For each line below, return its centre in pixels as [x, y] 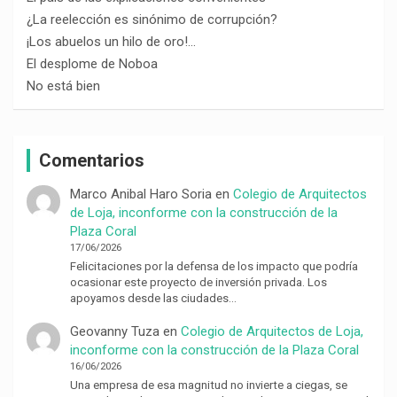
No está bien [63, 86]
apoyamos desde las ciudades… [153, 298]
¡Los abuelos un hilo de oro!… [111, 41]
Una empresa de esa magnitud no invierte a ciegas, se [208, 385]
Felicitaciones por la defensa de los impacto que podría [214, 266]
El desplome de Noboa [92, 63]
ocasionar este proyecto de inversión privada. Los [198, 282]
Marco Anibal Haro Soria [140, 194]
